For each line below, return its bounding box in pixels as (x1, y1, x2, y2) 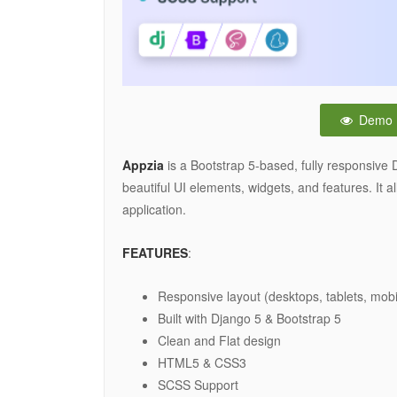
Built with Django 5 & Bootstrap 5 (158, 308, 341, 327)
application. (122, 199, 186, 218)
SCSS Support (158, 375, 238, 393)
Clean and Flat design (158, 331, 281, 349)
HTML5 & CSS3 (158, 353, 246, 371)
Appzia (122, 155, 164, 174)
